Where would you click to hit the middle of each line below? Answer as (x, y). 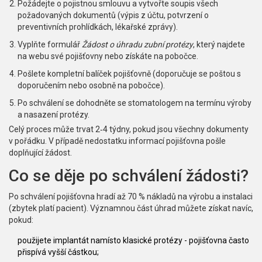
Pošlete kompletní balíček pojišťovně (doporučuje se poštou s (129, 74)
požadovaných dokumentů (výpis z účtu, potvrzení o (113, 15)
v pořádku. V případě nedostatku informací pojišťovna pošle (117, 141)
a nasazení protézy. (54, 115)
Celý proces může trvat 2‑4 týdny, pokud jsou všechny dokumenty (129, 130)
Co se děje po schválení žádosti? (129, 176)
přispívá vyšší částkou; (58, 252)
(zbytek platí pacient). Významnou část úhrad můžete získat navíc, (131, 208)
